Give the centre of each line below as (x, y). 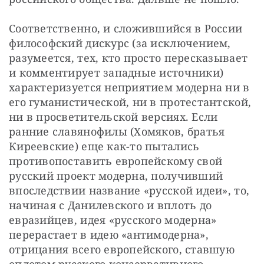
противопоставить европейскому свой (116, 161)
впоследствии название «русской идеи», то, (129, 190)
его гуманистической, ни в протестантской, (130, 102)
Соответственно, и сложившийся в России (126, 28)
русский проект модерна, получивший (116, 175)
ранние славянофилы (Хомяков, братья (117, 131)
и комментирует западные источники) (116, 72)
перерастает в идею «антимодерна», (109, 234)
